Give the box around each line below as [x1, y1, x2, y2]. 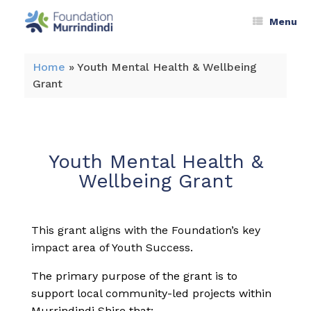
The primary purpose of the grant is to [31, 269, 237, 283]
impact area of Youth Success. [31, 241, 193, 254]
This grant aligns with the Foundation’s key [31, 224, 260, 237]
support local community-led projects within [31, 287, 271, 300]
